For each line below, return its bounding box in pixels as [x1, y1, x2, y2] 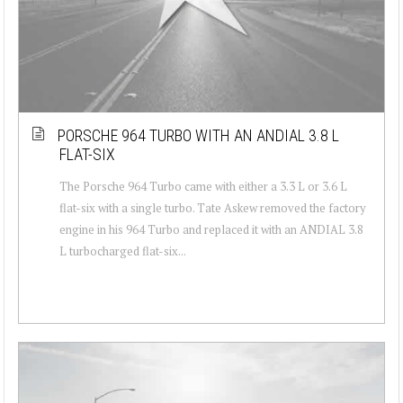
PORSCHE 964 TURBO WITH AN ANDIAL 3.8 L [58, 125, 339, 145]
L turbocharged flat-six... [59, 242, 186, 259]
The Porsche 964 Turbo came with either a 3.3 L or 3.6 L [59, 177, 347, 194]
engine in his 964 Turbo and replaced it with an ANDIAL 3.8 [59, 220, 363, 237]
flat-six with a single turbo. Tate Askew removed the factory [59, 199, 366, 216]
